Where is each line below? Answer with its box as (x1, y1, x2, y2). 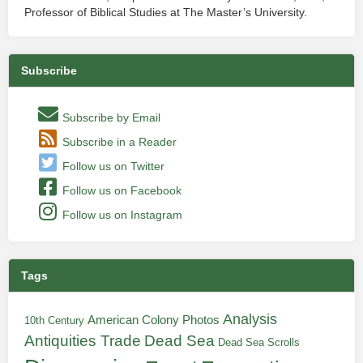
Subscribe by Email (59, 111, 160, 124)
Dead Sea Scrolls (218, 336, 300, 348)
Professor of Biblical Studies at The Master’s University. (24, 6, 307, 19)
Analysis (223, 310, 277, 327)
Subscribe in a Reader (59, 135, 177, 148)
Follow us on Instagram (59, 208, 182, 221)
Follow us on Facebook (59, 184, 181, 197)
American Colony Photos (88, 314, 220, 327)
